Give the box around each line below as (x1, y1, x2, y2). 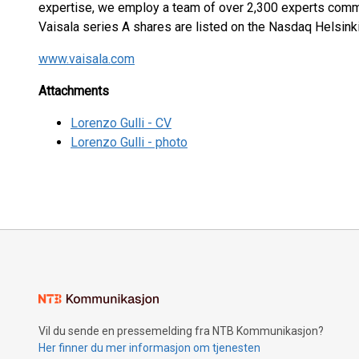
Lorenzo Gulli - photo (71, 135, 188, 150)
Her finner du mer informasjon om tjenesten (38, 341, 260, 354)
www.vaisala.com (38, 51, 135, 67)
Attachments (38, 83, 109, 99)
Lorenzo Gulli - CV (71, 115, 171, 131)
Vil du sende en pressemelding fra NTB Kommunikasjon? (38, 325, 324, 337)
